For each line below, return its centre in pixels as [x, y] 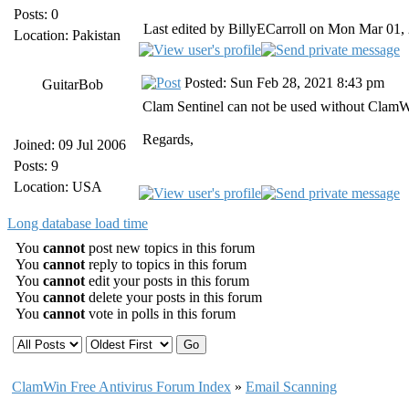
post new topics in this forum [170, 248]
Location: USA [58, 187]
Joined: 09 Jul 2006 [70, 145]
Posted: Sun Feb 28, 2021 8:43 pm [283, 83]
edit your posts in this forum [167, 281]
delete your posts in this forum [173, 297]
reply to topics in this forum [166, 264]
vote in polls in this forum [160, 314]
